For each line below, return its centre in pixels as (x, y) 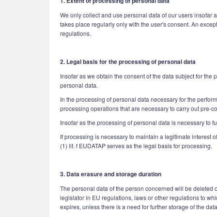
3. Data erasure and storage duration (111, 174)
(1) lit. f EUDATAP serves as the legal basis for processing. (136, 146)
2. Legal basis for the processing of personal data (128, 62)
